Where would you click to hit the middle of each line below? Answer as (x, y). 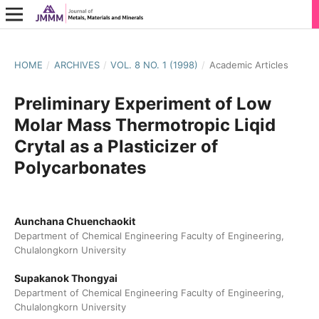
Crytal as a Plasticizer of (116, 146)
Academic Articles (249, 64)
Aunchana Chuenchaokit (74, 221)
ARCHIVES (77, 64)
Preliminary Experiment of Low (142, 103)
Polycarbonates (80, 167)
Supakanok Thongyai (66, 278)
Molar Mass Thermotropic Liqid (145, 125)
